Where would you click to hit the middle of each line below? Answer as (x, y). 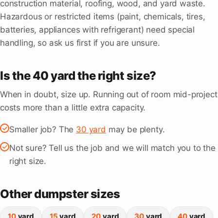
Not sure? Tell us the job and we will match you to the (112, 148)
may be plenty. (135, 130)
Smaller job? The (43, 130)
